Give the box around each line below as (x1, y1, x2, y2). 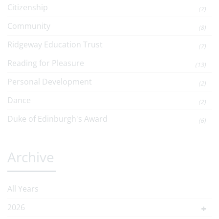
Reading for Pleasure (7, 57, 84, 68)
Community (7, 20, 50, 31)
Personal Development (7, 76, 92, 87)
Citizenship (7, 1, 48, 13)
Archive (7, 147, 54, 166)
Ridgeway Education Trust (7, 39, 103, 50)
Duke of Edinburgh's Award (7, 113, 108, 124)
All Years (7, 183, 39, 194)
